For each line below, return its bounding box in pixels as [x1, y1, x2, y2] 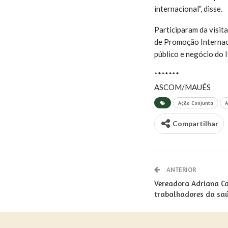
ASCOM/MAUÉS [154, 82, 211, 92]
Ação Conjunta [178, 100, 213, 106]
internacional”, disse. [154, 4, 222, 13]
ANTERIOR [164, 165, 196, 174]
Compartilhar [172, 119, 218, 128]
